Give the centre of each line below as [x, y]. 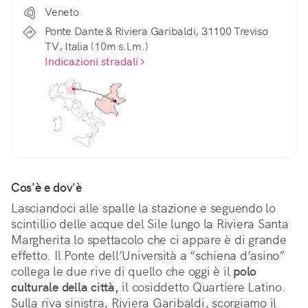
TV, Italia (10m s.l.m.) [97, 47]
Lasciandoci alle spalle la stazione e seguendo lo [143, 208]
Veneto [62, 12]
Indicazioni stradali [91, 62]
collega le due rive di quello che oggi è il [122, 272]
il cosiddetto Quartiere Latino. [202, 287]
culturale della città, [65, 287]
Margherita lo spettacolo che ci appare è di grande [149, 240]
